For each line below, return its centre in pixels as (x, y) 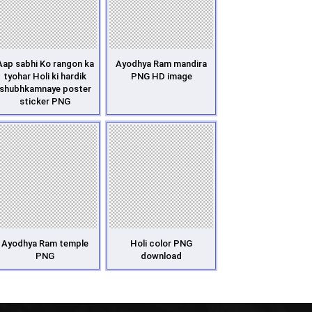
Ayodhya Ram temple (45, 243)
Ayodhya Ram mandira (161, 64)
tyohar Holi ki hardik (45, 76)
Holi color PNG (161, 243)
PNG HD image (161, 76)
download (161, 256)
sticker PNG (45, 101)
